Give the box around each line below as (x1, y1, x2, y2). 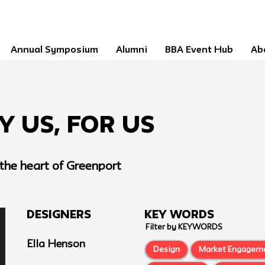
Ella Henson (27, 240, 85, 249)
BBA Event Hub (165, 46, 233, 54)
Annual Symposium (11, 46, 98, 54)
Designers (27, 210, 94, 220)
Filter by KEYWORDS (146, 224, 222, 231)
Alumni (116, 46, 147, 54)
